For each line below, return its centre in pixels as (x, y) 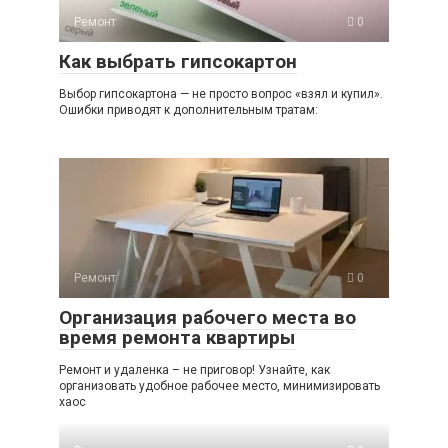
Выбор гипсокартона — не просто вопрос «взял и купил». (221, 94)
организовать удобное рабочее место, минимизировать (219, 386)
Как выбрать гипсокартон (178, 62)
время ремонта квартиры (177, 338)
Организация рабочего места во (207, 318)
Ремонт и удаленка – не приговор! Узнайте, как (194, 370)
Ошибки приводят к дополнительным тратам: (188, 110)
